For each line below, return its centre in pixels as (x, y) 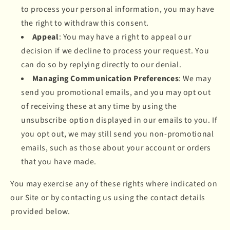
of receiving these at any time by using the (99, 107)
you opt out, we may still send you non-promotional (118, 134)
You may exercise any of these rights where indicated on (114, 184)
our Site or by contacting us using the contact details (108, 198)
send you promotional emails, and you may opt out (116, 93)
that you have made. (59, 162)
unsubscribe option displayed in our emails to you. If (119, 120)
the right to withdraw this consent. (85, 23)
